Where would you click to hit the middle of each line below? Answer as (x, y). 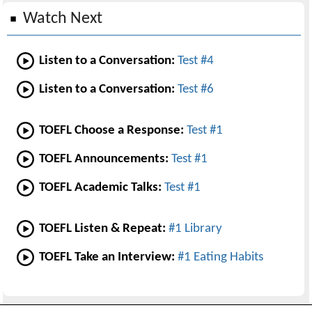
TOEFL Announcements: (104, 159)
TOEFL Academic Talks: (101, 188)
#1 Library (196, 229)
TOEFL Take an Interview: (107, 258)
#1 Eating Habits (221, 258)
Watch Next (63, 19)
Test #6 (196, 90)
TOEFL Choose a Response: (112, 131)
